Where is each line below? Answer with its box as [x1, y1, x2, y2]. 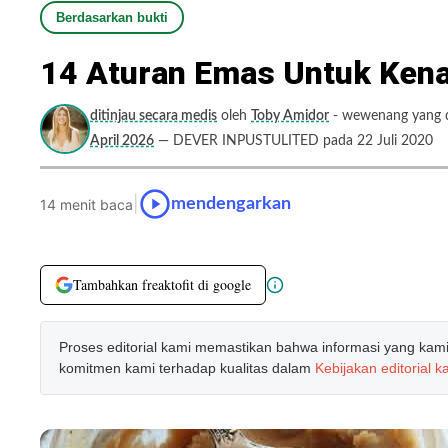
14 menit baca [40, 195, 133, 213]
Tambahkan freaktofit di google [73, 275, 251, 294]
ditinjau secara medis [90, 109, 217, 123]
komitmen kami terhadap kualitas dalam [59, 360, 315, 376]
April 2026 [90, 134, 154, 148]
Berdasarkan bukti [56, 10, 168, 25]
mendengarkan [171, 194, 291, 213]
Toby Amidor [251, 109, 329, 123]
